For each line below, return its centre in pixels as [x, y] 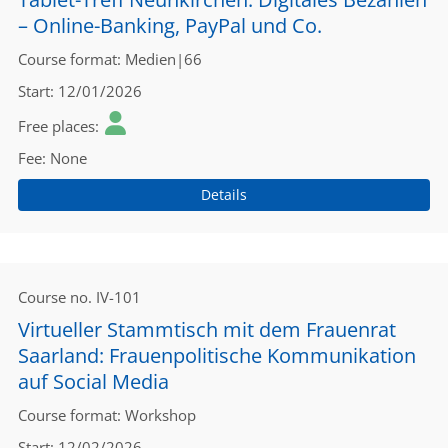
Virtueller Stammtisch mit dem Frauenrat [207, 329]
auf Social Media [93, 381]
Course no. [55, 297]
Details [224, 194]
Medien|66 [163, 59]
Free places [56, 126]
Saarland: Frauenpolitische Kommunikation [217, 355]
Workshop [160, 415]
